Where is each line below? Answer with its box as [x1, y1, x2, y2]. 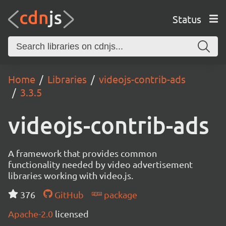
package [101, 189, 137, 200]
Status [172, 12, 201, 25]
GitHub [52, 189, 84, 200]
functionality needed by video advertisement [8, 159, 193, 169]
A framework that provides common [8, 148, 157, 158]
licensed [55, 208, 89, 219]
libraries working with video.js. [8, 170, 133, 181]
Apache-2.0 [8, 208, 55, 219]
